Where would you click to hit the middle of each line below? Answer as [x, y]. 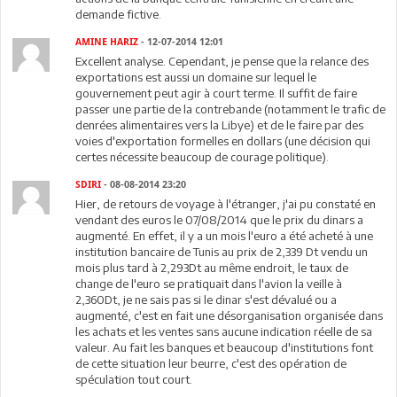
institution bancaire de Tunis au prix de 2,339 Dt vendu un [222, 252]
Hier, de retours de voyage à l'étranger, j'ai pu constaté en [226, 204]
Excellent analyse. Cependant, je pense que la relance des [222, 61]
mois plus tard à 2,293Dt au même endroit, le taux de [212, 268]
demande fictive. [119, 14]
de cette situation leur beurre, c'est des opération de [211, 363]
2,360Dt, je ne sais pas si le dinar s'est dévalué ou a [206, 300]
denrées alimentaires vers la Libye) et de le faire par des [220, 125]
